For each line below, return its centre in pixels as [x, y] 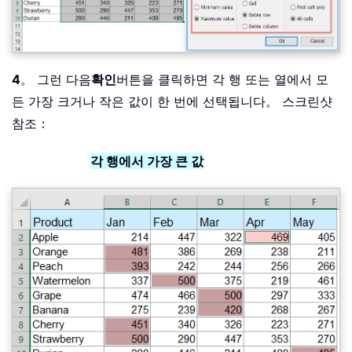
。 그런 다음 [56, 80]
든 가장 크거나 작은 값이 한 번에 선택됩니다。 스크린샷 [172, 102]
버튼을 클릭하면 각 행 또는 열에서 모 [222, 80]
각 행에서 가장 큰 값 [147, 161]
